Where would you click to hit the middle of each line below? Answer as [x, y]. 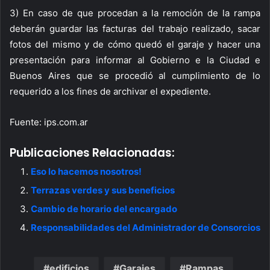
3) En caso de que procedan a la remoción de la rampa [135, 13]
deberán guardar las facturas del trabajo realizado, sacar [135, 29]
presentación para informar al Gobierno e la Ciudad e [135, 60]
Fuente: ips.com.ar [49, 122]
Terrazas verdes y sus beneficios [103, 190]
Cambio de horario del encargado [104, 209]
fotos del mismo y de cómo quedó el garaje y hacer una [135, 44]
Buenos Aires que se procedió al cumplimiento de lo [135, 76]
